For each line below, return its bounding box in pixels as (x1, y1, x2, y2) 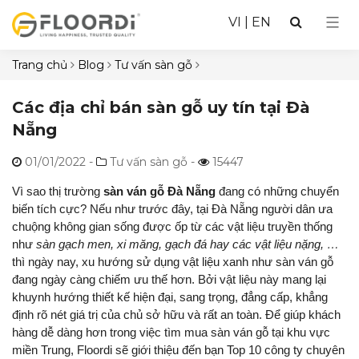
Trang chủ (12, 57, 67, 72)
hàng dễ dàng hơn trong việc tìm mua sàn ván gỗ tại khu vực (12, 325, 330, 339)
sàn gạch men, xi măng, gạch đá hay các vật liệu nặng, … (36, 236, 339, 251)
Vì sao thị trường (12, 184, 103, 198)
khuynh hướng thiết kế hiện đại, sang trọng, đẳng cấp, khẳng (12, 289, 328, 304)
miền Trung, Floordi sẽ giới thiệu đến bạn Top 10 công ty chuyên (12, 342, 345, 357)
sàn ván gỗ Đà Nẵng (103, 184, 216, 198)
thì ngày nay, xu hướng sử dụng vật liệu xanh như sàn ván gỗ (12, 254, 333, 268)
